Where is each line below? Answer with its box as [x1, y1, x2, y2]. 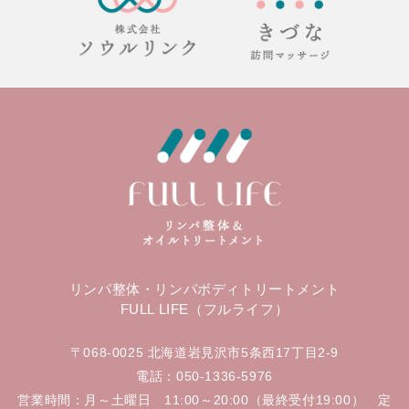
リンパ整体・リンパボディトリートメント [68, 281, 341, 298]
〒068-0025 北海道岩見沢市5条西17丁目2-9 [69, 344, 340, 360]
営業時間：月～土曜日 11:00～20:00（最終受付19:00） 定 [17, 392, 392, 407]
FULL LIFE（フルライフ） [120, 301, 289, 318]
